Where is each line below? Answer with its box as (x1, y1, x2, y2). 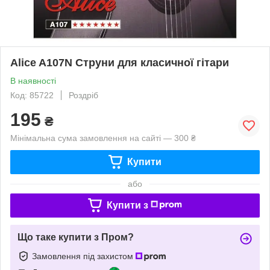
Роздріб (69, 90, 98, 100)
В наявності (10, 75, 56, 86)
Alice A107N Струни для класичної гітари (10, 56, 229, 69)
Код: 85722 (10, 90, 54, 100)
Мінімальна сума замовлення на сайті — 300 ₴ (10, 133, 196, 143)
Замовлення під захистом (32, 251, 136, 261)
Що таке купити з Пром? (17, 231, 134, 242)
